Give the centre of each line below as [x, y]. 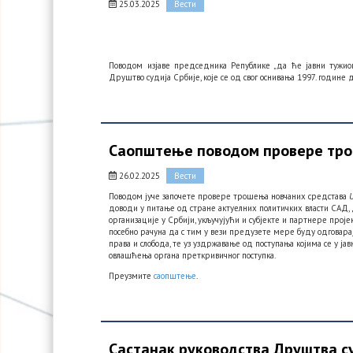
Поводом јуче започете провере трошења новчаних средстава [229, 196]
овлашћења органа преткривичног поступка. [193, 255]
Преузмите [132, 276]
